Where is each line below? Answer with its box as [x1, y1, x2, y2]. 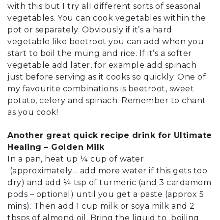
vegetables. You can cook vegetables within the [7, 13, 206, 23]
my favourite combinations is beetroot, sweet [7, 84, 194, 94]
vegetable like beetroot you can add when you [7, 37, 204, 47]
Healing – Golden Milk [7, 142, 105, 152]
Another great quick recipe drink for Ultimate [7, 130, 212, 140]
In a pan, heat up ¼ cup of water [7, 154, 144, 164]
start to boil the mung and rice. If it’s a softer [7, 49, 192, 58]
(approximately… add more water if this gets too [7, 165, 207, 175]
